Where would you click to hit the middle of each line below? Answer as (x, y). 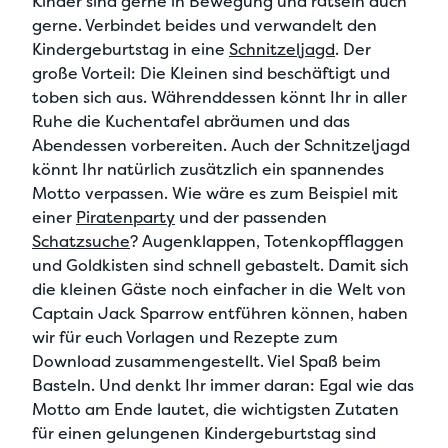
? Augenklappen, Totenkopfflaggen (267, 241)
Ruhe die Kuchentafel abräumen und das (191, 121)
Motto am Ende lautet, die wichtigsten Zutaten (215, 409)
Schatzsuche (81, 241)
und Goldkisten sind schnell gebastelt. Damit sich (220, 265)
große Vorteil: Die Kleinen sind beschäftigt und (211, 73)
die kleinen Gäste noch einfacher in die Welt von (219, 289)
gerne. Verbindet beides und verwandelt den (204, 25)
